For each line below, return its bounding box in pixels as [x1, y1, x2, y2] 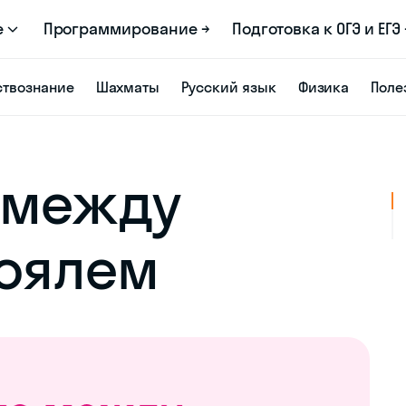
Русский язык [181, 78, 276, 96]
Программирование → [43, 18, 210, 39]
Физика [297, 78, 350, 96]
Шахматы [95, 78, 160, 96]
